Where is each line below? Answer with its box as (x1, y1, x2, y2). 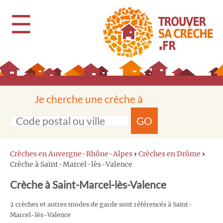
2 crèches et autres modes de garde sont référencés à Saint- (10, 201, 192, 209)
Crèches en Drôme (138, 149, 201, 158)
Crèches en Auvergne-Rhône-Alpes (10, 149, 132, 158)
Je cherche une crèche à (34, 93, 143, 105)
